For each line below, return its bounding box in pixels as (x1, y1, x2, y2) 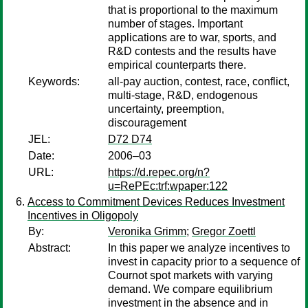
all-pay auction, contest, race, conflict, (108, 76, 289, 87)
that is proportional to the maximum (108, 4, 278, 16)
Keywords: (28, 76, 80, 87)
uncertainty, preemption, (108, 103, 224, 115)
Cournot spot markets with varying (108, 269, 273, 281)
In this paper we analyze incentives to (108, 242, 290, 254)
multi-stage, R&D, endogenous (108, 89, 258, 101)
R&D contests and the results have (108, 45, 276, 57)
